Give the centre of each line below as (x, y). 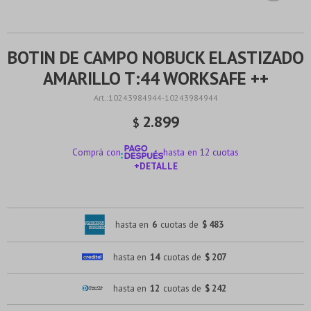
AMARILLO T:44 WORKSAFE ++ (155, 78)
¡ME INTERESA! (155, 196)
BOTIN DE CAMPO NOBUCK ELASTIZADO (155, 58)
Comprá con (96, 152)
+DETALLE (155, 166)
